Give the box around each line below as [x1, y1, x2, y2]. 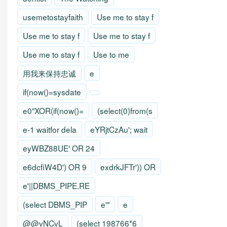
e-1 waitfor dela [23, 124, 77, 135]
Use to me [93, 49, 129, 60]
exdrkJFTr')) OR [100, 161, 156, 173]
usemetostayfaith [23, 11, 83, 23]
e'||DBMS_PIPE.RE [23, 180, 90, 192]
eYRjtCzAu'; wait [90, 124, 147, 135]
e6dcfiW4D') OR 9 [23, 161, 87, 173]
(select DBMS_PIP [23, 199, 87, 210]
